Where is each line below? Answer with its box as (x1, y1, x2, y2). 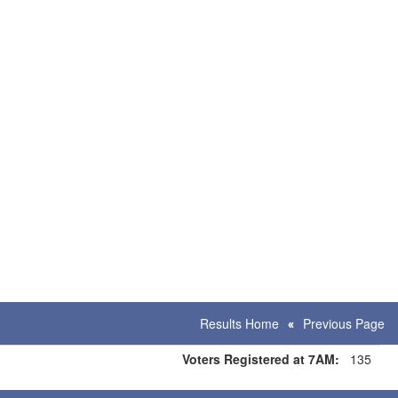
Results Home (200, 314, 279, 332)
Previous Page (303, 314, 385, 332)
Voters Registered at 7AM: (182, 350, 339, 368)
